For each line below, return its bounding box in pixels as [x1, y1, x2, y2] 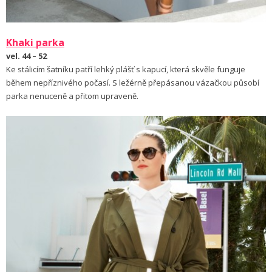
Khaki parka [6, 36, 64, 50]
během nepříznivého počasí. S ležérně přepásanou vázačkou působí [6, 77, 259, 89]
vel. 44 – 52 [6, 50, 47, 62]
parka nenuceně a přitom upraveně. [6, 90, 138, 102]
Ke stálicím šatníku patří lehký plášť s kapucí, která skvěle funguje [6, 64, 245, 75]
